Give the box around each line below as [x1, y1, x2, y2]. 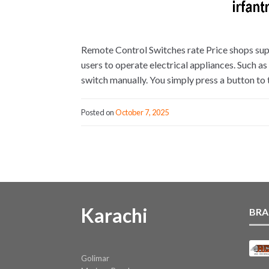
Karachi [80, 203, 148, 227]
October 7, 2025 [115, 107, 169, 118]
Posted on [80, 107, 115, 118]
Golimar [80, 253, 109, 263]
